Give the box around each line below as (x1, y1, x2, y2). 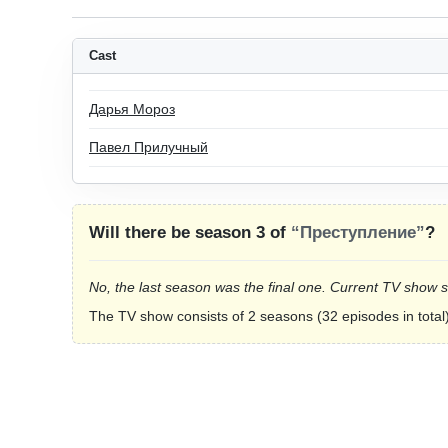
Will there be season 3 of (89, 223, 291, 242)
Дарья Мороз (89, 101, 175, 117)
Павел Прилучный (89, 139, 208, 155)
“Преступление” (291, 223, 425, 242)
